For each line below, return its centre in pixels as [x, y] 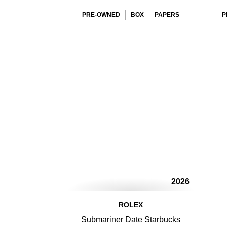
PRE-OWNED [101, 15]
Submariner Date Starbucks [131, 220]
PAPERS [167, 15]
